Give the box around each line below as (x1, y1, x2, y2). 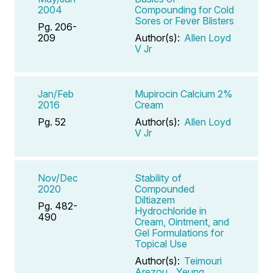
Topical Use (135, 237, 187, 250)
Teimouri (184, 254, 222, 267)
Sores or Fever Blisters (135, 14, 234, 27)
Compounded (135, 182, 194, 195)
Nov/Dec (38, 171, 78, 184)
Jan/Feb (38, 87, 74, 100)
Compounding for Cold (135, 3, 234, 16)
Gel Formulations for (135, 226, 224, 239)
